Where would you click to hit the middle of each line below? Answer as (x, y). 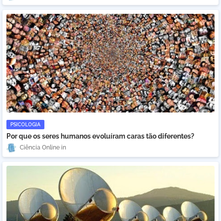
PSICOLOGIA (25, 125)
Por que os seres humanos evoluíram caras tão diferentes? (100, 136)
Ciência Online (40, 148)
